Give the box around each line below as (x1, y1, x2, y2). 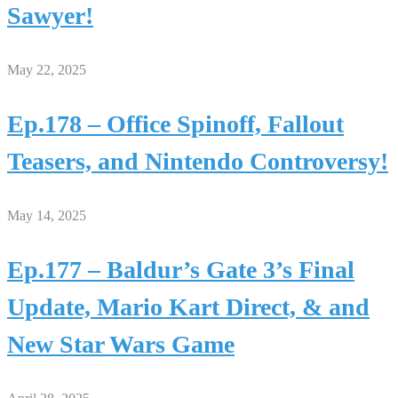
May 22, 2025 (7, 62, 86, 78)
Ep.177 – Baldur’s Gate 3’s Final (7, 256, 354, 284)
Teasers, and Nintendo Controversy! (7, 147, 388, 176)
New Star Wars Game (7, 330, 235, 359)
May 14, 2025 (7, 208, 86, 224)
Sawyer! (7, 2, 93, 30)
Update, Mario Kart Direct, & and (7, 293, 370, 322)
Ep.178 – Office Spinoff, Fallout (7, 110, 344, 139)
